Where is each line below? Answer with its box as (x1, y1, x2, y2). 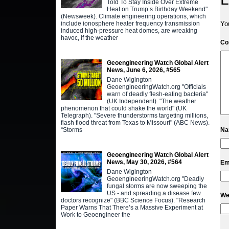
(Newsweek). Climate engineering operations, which (60, 12, 206, 20)
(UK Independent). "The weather (106, 97, 196, 105)
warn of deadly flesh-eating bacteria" (106, 90, 208, 98)
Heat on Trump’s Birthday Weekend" (106, 5, 208, 13)
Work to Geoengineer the (60, 211, 130, 218)
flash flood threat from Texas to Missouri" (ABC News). (60, 119, 210, 126)
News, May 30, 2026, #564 (106, 158, 182, 166)
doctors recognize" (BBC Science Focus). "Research (60, 196, 205, 204)
